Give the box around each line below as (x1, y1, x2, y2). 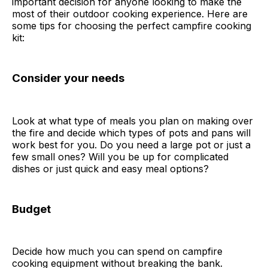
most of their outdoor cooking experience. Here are (12, 7, 248, 20)
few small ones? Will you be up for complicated (12, 150, 229, 163)
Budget (12, 202, 51, 216)
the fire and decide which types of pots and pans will (12, 126, 251, 139)
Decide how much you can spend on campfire (12, 245, 223, 258)
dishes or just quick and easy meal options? (12, 162, 209, 175)
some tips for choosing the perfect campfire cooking (12, 19, 251, 32)
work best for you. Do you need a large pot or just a (12, 138, 251, 151)
